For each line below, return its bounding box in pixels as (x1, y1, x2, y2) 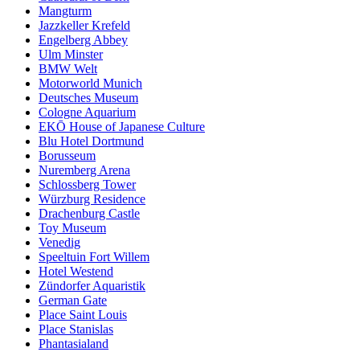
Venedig (39, 235, 80, 250)
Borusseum (39, 149, 96, 163)
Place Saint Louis (39, 308, 127, 322)
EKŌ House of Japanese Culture (39, 120, 205, 134)
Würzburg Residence (39, 192, 145, 207)
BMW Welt (39, 62, 97, 76)
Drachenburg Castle (39, 207, 140, 221)
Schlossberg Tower (39, 178, 136, 192)
